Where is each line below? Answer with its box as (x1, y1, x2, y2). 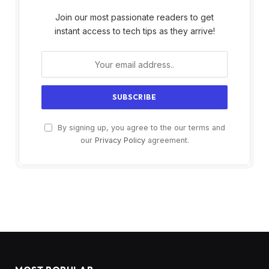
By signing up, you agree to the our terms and (55, 123, 225, 133)
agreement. (145, 136, 189, 145)
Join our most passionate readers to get (55, 12, 214, 23)
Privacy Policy (94, 136, 145, 145)
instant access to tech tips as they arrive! (54, 26, 215, 37)
